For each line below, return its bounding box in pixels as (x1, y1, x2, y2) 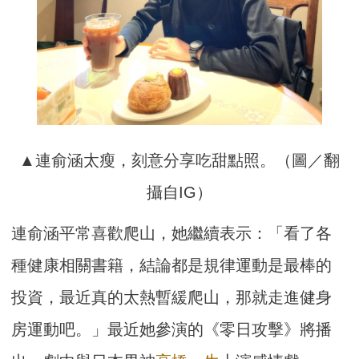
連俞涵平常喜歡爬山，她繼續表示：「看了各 (11, 224, 333, 243)
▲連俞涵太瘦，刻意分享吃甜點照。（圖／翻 (19, 151, 340, 170)
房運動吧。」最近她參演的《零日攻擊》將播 (11, 321, 333, 339)
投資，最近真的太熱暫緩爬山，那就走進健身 (11, 288, 333, 307)
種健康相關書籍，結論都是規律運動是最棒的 (11, 256, 333, 275)
